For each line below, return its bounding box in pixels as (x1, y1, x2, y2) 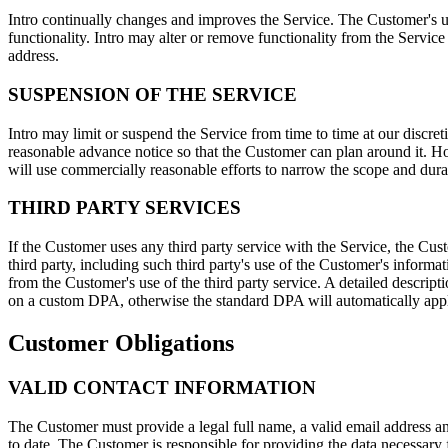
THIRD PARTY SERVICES (8, 197, 241, 219)
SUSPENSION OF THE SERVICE (8, 83, 297, 105)
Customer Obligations (8, 329, 234, 356)
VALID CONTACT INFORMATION (8, 376, 316, 398)
